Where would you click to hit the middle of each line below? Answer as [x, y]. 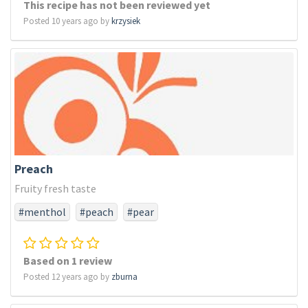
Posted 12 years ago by [67, 277]
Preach [34, 169]
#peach [97, 212]
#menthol [42, 212]
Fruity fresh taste [55, 188]
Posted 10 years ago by [67, 21]
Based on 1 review [68, 261]
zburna [124, 277]
